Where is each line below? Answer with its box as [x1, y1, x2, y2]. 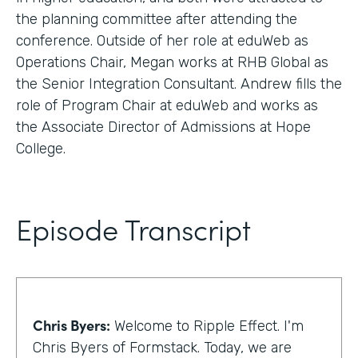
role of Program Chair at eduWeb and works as [16, 96, 318, 114]
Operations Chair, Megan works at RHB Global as [16, 53, 328, 71]
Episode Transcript [16, 207, 251, 249]
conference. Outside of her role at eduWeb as [16, 31, 308, 50]
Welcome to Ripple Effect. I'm [110, 316, 304, 335]
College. [16, 139, 66, 157]
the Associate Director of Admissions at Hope [16, 117, 311, 136]
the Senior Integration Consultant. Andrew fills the [16, 74, 342, 93]
